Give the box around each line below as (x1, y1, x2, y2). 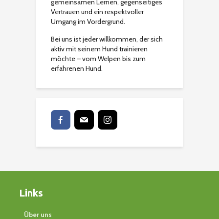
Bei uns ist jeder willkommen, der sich (51, 35, 163, 44)
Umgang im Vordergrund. (51, 17, 125, 26)
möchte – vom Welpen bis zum (51, 54, 146, 64)
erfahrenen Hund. (51, 64, 103, 73)
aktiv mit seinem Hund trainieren (51, 44, 148, 54)
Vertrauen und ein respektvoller (51, 7, 144, 17)
